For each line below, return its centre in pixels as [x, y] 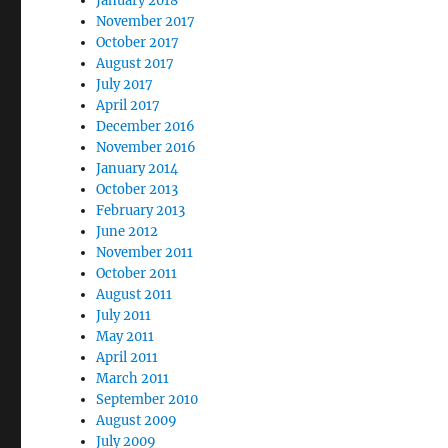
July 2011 [124, 315]
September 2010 [147, 399]
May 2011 [125, 336]
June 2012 [127, 231]
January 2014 [137, 168]
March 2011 [133, 378]
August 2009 [137, 420]
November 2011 [145, 252]
